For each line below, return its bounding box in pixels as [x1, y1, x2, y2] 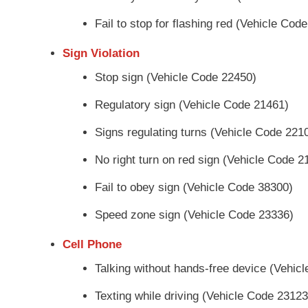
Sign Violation [63, 46, 140, 60]
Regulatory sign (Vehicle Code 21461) [95, 98, 289, 111]
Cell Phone [63, 237, 122, 251]
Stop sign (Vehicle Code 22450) [95, 70, 256, 84]
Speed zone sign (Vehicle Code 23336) [95, 208, 294, 221]
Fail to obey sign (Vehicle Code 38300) [95, 180, 293, 194]
